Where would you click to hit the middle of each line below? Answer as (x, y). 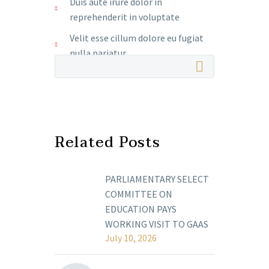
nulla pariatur (98, 53)
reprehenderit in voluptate (125, 17)
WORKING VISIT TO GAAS (157, 224)
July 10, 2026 (131, 238)
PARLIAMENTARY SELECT (157, 179)
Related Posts (108, 143)
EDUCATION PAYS (141, 209)
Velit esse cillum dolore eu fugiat (137, 38)
